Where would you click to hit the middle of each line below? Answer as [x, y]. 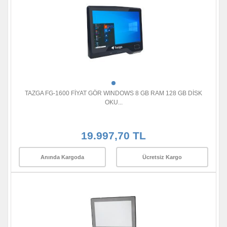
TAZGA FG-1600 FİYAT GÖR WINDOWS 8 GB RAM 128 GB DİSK [113, 93]
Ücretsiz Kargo [162, 157]
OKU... [113, 103]
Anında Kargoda [62, 157]
